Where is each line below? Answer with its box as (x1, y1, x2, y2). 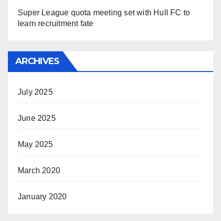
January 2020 (18, 192, 67, 201)
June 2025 (18, 114, 56, 123)
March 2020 (18, 166, 60, 175)
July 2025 (18, 88, 53, 97)
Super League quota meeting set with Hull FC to (18, 8, 190, 17)
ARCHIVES (15, 56, 59, 67)
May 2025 (18, 140, 53, 149)
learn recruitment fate (18, 19, 94, 28)
